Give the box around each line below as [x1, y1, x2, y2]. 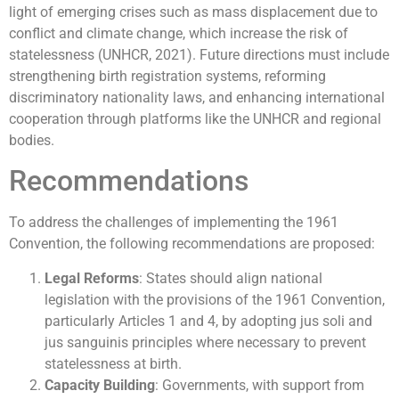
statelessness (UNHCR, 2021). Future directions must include [9, 45, 389, 63]
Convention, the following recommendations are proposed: [9, 235, 375, 253]
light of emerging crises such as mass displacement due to [9, 3, 378, 20]
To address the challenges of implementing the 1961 [9, 214, 338, 232]
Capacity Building [45, 376, 155, 394]
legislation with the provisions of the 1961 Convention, [45, 290, 385, 308]
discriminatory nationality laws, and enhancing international [9, 88, 385, 106]
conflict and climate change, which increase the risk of [9, 24, 348, 42]
